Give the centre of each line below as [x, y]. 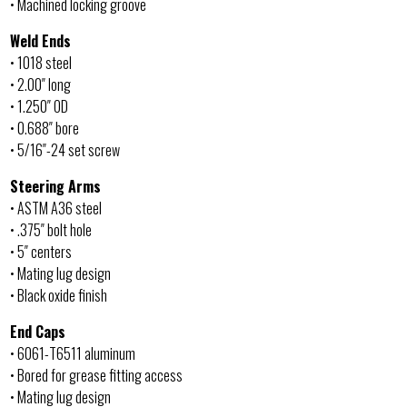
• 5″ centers [41, 251]
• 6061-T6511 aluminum [73, 353]
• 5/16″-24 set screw [65, 149]
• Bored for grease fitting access [97, 375]
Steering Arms [56, 186]
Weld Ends [41, 40]
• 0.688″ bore [45, 128]
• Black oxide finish [59, 295]
